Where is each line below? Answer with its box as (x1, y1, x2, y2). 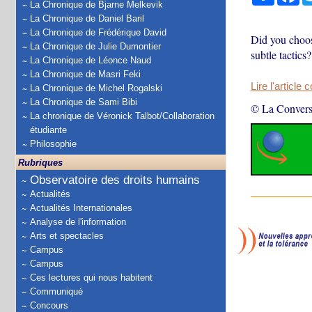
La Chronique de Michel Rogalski (30, 83, 162, 93)
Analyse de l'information (30, 217, 126, 227)
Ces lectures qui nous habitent (30, 272, 153, 283)
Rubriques (18, 157, 63, 168)
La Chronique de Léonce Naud (30, 55, 151, 65)
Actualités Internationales (30, 203, 132, 213)
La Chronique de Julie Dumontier (30, 41, 161, 52)
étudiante (30, 125, 67, 135)
